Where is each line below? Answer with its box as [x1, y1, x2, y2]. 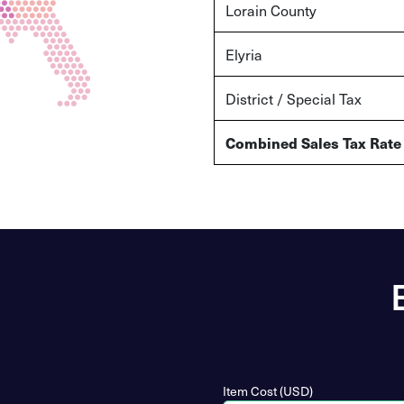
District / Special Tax [225, 87, 362, 109]
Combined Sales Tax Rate [225, 131, 401, 153]
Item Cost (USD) [223, 381, 314, 401]
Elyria [225, 42, 262, 65]
